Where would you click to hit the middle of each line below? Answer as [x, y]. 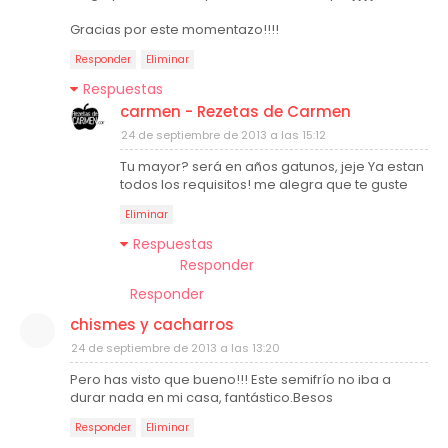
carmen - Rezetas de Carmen [235, 111]
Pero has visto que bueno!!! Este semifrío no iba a [230, 379]
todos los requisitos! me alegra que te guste [264, 184]
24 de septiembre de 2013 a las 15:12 [223, 135]
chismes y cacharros [152, 324]
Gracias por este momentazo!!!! [174, 29]
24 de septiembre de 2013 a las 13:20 [175, 348]
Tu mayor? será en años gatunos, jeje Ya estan [272, 166]
